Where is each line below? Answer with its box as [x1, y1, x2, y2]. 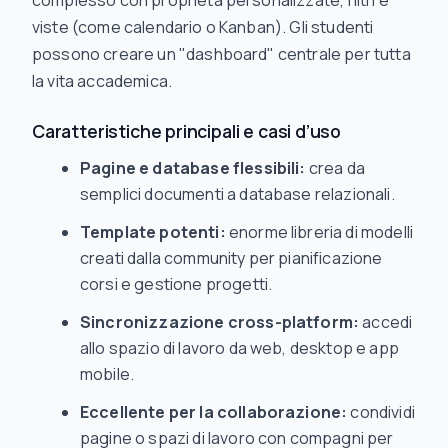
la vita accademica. [32, 70, 173, 92]
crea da [305, 157, 365, 179]
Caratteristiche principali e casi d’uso [32, 119, 342, 143]
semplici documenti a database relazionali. [80, 183, 395, 205]
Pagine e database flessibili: [80, 157, 306, 179]
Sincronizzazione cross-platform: [80, 311, 360, 333]
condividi [347, 401, 415, 423]
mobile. [80, 363, 135, 385]
